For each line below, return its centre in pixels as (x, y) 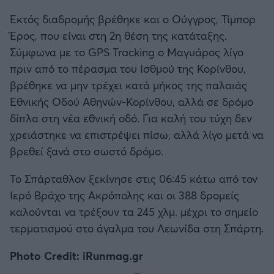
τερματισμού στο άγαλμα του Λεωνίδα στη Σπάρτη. (137, 228)
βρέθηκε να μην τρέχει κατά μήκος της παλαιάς (128, 85)
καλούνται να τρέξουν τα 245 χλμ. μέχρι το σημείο (134, 212)
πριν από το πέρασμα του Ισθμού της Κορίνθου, (128, 68)
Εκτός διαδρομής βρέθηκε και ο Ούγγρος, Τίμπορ (133, 19)
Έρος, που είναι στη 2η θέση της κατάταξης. (118, 35)
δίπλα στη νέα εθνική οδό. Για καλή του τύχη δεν (131, 118)
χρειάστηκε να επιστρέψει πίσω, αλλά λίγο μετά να (137, 135)
